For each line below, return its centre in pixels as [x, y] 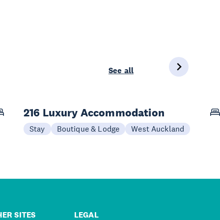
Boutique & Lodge [88, 128]
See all [121, 70]
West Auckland [158, 128]
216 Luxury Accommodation [94, 112]
